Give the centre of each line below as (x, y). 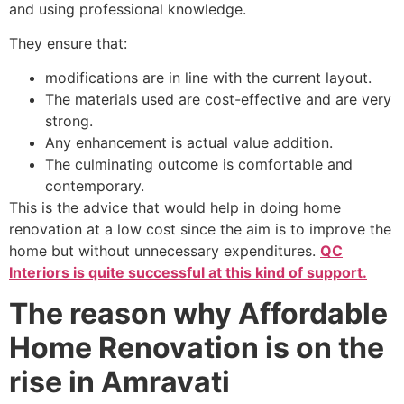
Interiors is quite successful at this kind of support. (188, 273)
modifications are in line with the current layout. (208, 78)
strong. (69, 121)
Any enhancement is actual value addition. (189, 143)
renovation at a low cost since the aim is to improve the (200, 230)
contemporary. (95, 186)
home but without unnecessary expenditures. (165, 251)
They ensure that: (68, 43)
